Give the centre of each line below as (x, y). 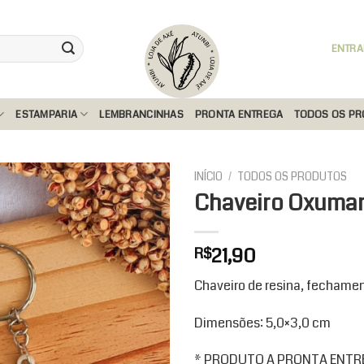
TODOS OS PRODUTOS (292, 177)
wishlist (139, 261)
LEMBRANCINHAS (141, 114)
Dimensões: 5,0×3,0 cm (262, 323)
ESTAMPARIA (47, 114)
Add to (139, 246)
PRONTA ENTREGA (239, 114)
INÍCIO (208, 177)
